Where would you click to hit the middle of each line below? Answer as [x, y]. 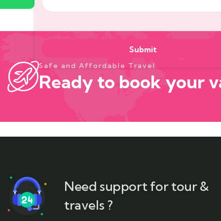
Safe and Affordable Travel [97, 65]
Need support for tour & [137, 186]
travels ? [89, 205]
